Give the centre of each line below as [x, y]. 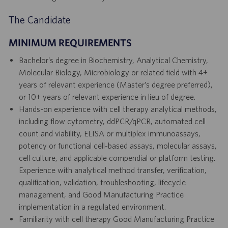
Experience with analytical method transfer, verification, [112, 170]
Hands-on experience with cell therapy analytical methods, [118, 109]
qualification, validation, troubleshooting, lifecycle [102, 182]
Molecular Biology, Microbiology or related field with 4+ [113, 73]
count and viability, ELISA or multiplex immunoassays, [109, 134]
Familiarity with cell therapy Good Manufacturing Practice [116, 219]
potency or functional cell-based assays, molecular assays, [118, 146]
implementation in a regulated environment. [92, 207]
